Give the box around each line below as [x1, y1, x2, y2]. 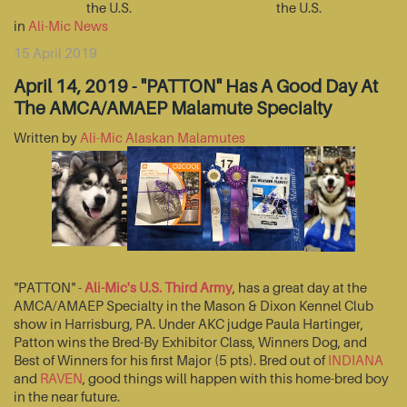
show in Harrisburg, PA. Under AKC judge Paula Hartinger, [14, 315, 363, 333]
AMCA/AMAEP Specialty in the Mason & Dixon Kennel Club [14, 297, 373, 314]
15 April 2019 [14, 45, 97, 62]
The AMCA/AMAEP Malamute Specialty [14, 97, 332, 120]
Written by [14, 129, 80, 146]
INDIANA [328, 352, 383, 369]
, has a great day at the [233, 279, 367, 296]
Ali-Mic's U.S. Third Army [84, 279, 233, 296]
